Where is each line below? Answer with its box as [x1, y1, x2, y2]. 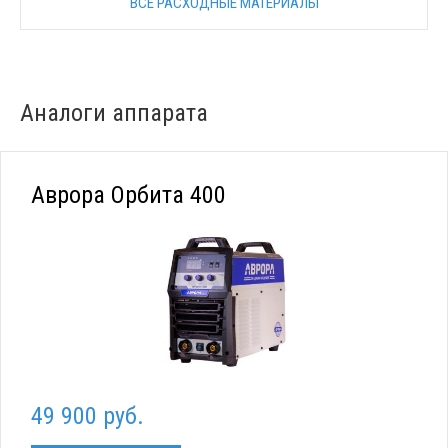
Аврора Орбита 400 [31, 180, 226, 209]
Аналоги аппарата [20, 98, 208, 127]
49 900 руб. [31, 402, 144, 430]
